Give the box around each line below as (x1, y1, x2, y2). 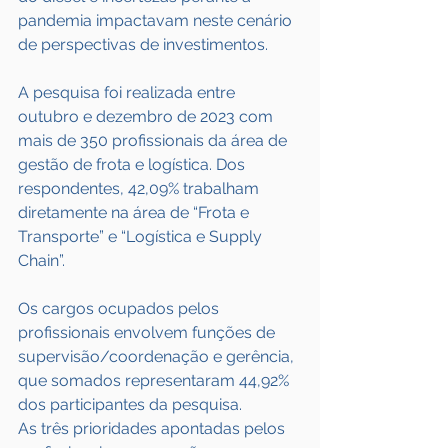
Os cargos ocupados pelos (18, 299, 223, 318)
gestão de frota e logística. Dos (18, 155, 249, 174)
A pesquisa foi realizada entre (18, 83, 239, 102)
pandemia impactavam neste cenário (18, 11, 296, 30)
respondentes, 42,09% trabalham (18, 179, 263, 198)
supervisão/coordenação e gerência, (18, 347, 298, 366)
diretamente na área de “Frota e (18, 203, 253, 222)
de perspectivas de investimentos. (18, 35, 268, 54)
